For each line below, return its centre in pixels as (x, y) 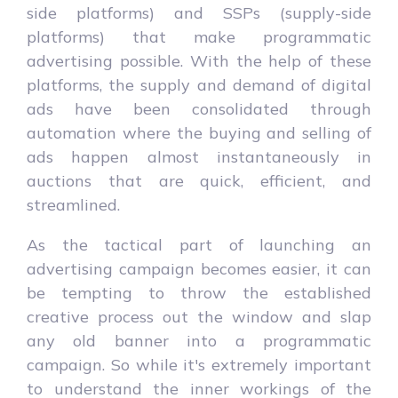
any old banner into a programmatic (199, 340)
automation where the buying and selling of (199, 132)
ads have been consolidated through (199, 108)
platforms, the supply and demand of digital (199, 84)
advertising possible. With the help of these (199, 60)
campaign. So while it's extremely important (199, 364)
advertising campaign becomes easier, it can (199, 268)
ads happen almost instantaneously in (199, 156)
